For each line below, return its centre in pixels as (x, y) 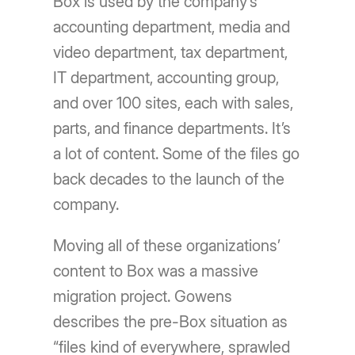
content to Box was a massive (156, 271)
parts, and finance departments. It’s (172, 128)
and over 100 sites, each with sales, (174, 103)
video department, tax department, (171, 52)
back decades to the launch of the (169, 179)
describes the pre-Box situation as (171, 321)
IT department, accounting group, (166, 77)
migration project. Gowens (143, 296)
